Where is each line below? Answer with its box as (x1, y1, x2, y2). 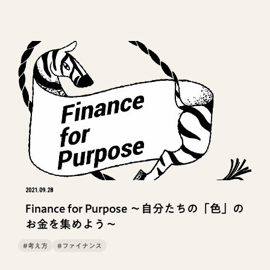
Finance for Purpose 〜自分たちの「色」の (25, 202, 244, 214)
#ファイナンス (57, 242, 102, 249)
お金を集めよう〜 (25, 218, 117, 230)
